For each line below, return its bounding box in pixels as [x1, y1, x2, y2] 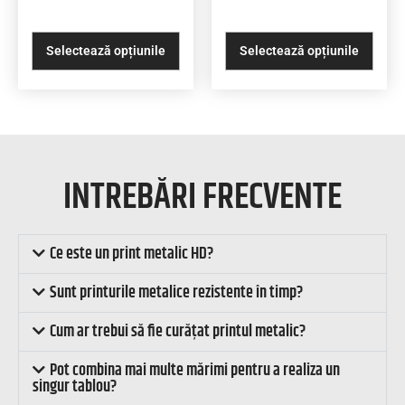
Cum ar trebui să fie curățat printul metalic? [50, 318, 306, 344]
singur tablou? [33, 373, 117, 400]
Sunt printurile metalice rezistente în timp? [50, 279, 304, 306]
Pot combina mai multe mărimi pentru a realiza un [50, 357, 341, 383]
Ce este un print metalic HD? [50, 240, 214, 267]
